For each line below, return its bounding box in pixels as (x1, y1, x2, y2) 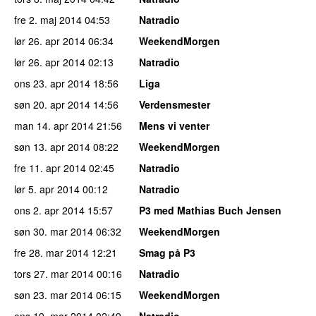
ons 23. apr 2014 (14, 75, 90, 90)
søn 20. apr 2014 (14, 97, 90, 111)
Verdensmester (139, 97, 210, 111)
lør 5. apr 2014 (14, 181, 80, 196)
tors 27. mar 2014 (14, 266, 94, 281)
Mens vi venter (139, 118, 209, 133)
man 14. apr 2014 (14, 118, 94, 133)
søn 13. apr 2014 (14, 139, 90, 154)
